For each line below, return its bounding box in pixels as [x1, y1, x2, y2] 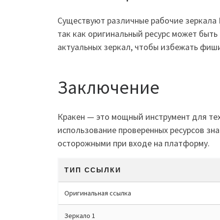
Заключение [57, 76, 160, 99]
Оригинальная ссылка [64, 188, 131, 197]
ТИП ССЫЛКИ [64, 165, 121, 174]
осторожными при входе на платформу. [57, 137, 210, 149]
